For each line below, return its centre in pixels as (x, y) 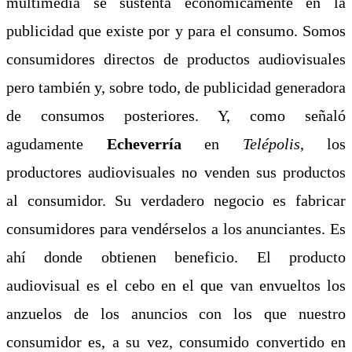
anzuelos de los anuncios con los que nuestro (176, 313)
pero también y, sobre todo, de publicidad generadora (176, 87)
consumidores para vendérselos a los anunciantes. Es (176, 228)
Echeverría (144, 143)
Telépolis (271, 143)
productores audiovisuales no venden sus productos (176, 172)
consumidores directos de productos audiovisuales (176, 59)
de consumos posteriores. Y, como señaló (176, 115)
